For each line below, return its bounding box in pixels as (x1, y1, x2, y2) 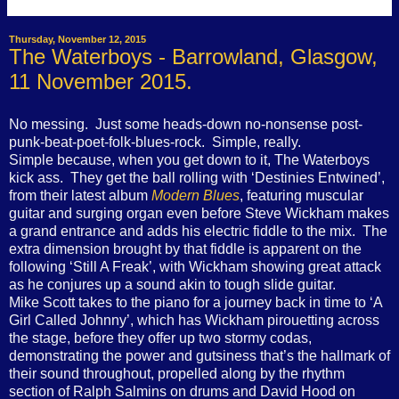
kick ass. (9, 169, 67, 185)
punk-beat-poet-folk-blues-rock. (9, 134, 205, 150)
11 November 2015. (9, 69, 192, 94)
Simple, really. (212, 134, 301, 150)
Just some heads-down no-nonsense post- (95, 116, 362, 132)
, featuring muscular (240, 187, 363, 203)
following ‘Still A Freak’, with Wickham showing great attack (9, 258, 381, 274)
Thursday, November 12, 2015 (9, 33, 146, 45)
